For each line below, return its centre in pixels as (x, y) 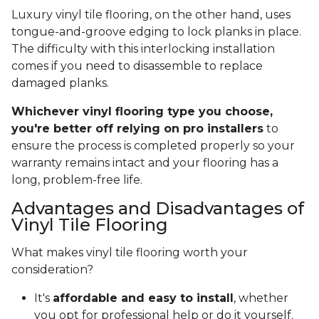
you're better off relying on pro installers (137, 129)
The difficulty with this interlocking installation (143, 49)
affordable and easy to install (143, 298)
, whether (261, 298)
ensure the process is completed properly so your (153, 146)
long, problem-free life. (78, 180)
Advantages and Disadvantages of (158, 209)
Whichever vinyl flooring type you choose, (142, 112)
